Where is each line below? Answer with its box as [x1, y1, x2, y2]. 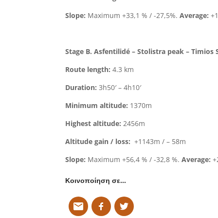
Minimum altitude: [65, 101, 128, 110]
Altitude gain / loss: [65, 137, 131, 146]
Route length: [65, 65, 111, 74]
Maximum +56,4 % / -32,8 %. [86, 155, 182, 164]
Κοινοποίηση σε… [65, 176, 127, 185]
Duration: [65, 83, 97, 92]
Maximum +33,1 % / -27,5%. [86, 11, 180, 20]
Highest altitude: [65, 119, 122, 128]
